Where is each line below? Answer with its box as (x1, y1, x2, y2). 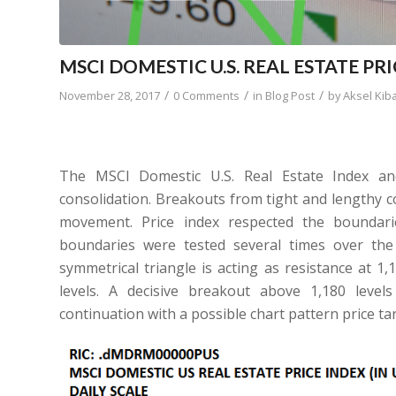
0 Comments (173, 87, 240, 103)
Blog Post (265, 87, 315, 103)
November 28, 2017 (59, 87, 160, 103)
